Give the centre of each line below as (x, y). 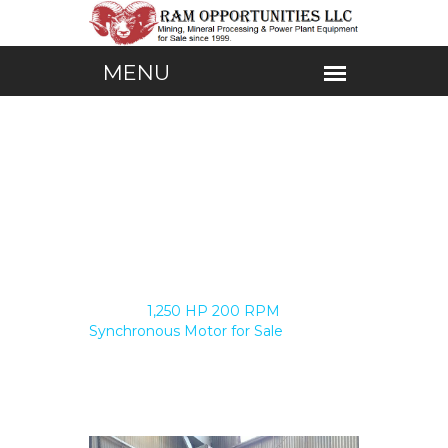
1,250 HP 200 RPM (213, 311)
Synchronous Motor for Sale (186, 331)
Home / (116, 311)
